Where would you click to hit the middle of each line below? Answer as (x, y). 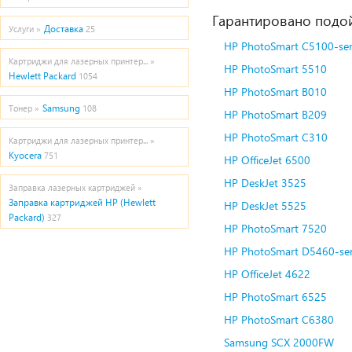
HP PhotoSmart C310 (276, 137)
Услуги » (25, 29)
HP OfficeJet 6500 (267, 160)
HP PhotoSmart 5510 (275, 69)
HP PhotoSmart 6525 (275, 297)
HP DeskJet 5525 (265, 205)
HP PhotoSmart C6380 (279, 319)
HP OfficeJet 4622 (267, 274)
